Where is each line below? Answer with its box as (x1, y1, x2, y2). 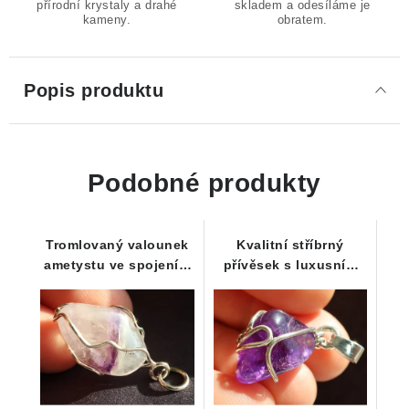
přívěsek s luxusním (223, 257, 357, 272)
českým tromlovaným (219, 278, 361, 292)
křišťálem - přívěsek (50, 278, 184, 292)
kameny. (82, 13, 131, 26)
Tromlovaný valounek (46, 237, 189, 252)
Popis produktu (24, 80, 163, 100)
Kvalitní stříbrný (236, 237, 344, 252)
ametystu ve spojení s (44, 257, 191, 272)
